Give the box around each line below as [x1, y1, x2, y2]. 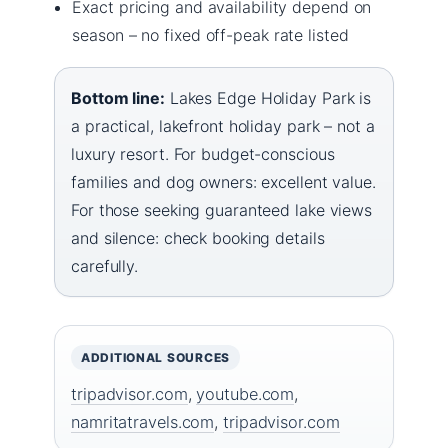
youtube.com [196, 383, 295, 404]
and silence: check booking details [71, 227, 325, 248]
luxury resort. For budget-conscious [71, 143, 335, 164]
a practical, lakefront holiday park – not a [71, 115, 375, 136]
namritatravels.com [71, 411, 215, 432]
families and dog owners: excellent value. [71, 171, 376, 192]
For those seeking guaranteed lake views [71, 199, 373, 220]
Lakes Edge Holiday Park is [164, 87, 372, 108]
